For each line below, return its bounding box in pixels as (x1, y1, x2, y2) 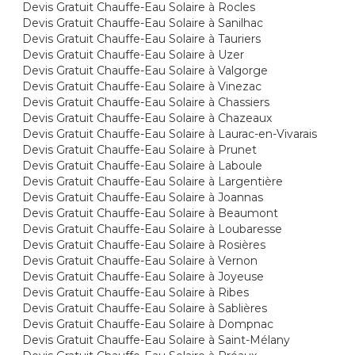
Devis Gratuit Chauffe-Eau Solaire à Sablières (22, 301, 268, 315)
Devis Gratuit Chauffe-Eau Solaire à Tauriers (22, 32, 261, 46)
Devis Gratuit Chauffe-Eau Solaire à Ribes (22, 285, 250, 300)
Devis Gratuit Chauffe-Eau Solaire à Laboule (22, 158, 263, 173)
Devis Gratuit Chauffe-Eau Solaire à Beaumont (22, 206, 279, 220)
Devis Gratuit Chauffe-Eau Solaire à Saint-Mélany (22, 333, 291, 347)
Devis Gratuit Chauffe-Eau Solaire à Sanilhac (22, 16, 264, 30)
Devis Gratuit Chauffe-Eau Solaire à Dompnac (22, 317, 274, 331)
